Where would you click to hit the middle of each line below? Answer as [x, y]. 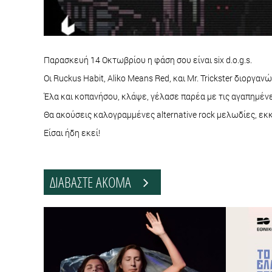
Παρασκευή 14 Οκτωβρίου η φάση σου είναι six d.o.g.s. [149, 59]
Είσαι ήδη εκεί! [72, 132]
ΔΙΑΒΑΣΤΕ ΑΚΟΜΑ [97, 182]
